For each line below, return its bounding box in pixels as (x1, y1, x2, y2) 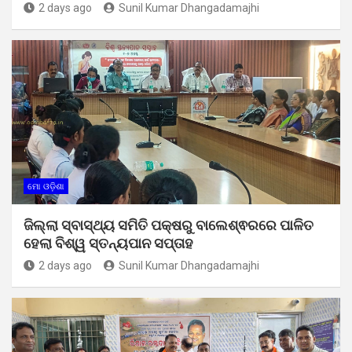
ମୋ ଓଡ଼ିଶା (27, 181, 64, 192)
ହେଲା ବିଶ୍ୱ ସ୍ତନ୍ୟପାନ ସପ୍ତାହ (24, 235, 193, 252)
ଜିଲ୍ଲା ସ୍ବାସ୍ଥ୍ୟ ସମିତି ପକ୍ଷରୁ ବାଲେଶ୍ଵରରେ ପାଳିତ (24, 217, 313, 234)
